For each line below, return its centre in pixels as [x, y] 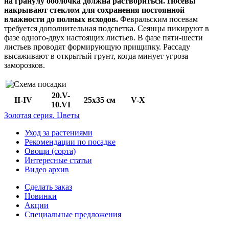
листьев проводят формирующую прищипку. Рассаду [97, 47]
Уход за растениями [59, 133]
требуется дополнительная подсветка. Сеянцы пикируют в [107, 29]
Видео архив [47, 170]
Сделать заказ [48, 187]
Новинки [41, 196]
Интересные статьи [58, 161]
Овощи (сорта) [50, 151]
